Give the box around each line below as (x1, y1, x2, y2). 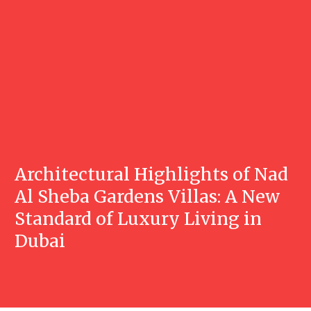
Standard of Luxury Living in (15, 207, 262, 230)
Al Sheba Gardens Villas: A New (15, 185, 280, 208)
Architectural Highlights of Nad (15, 162, 289, 185)
